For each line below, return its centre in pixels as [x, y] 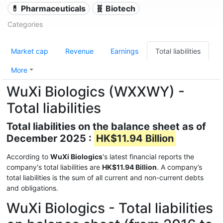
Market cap [30, 51]
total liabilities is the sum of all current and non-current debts [105, 177]
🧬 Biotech [116, 8]
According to [28, 157]
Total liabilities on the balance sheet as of [106, 126]
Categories [25, 24]
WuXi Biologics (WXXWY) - [96, 92]
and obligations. [32, 188]
